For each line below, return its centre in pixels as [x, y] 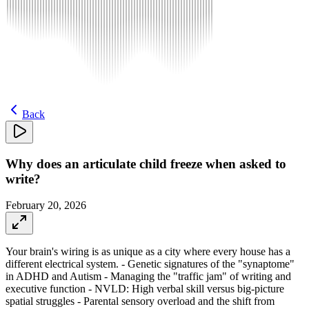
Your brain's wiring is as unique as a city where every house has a [148, 252]
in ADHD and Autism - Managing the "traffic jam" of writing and [148, 277]
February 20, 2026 [46, 206]
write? [23, 179]
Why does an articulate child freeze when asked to [146, 163]
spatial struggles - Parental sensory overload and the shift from [140, 301]
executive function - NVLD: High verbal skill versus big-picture [145, 289]
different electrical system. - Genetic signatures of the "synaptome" [150, 264]
